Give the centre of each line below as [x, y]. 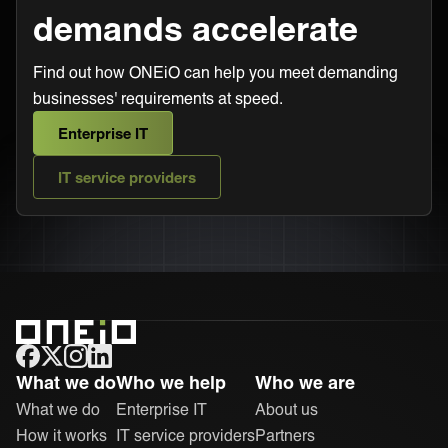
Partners [285, 434]
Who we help [171, 381]
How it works [61, 434]
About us [286, 408]
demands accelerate [195, 27]
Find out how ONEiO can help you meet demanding [215, 71]
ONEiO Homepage [82, 355]
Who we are [305, 381]
